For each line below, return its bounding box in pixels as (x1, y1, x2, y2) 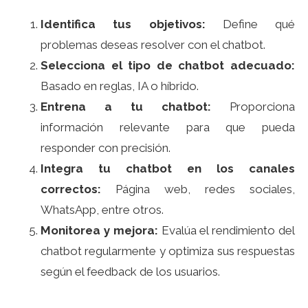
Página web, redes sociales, (101, 182, 295, 197)
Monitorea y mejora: (41, 223, 158, 238)
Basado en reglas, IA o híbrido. (41, 79, 199, 93)
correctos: (41, 182, 101, 197)
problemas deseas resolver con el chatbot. (41, 38, 265, 52)
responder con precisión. (41, 141, 170, 155)
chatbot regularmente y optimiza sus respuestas (41, 244, 295, 258)
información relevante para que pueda (41, 120, 295, 135)
